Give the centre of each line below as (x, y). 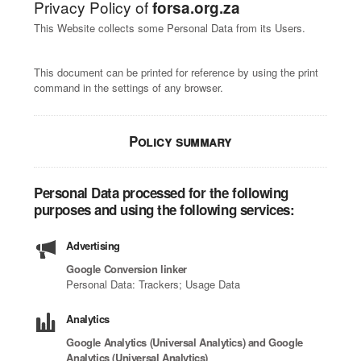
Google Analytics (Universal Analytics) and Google (185, 342)
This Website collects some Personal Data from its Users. (170, 28)
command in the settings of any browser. (129, 87)
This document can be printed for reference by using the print (176, 72)
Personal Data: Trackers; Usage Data (154, 284)
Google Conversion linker (127, 269)
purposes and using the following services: (164, 210)
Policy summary (180, 141)
